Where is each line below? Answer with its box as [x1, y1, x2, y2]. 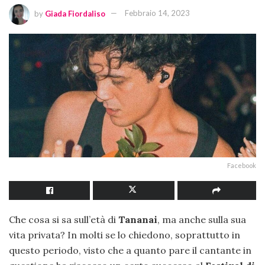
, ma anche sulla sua [157, 213, 246, 225]
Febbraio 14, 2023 [125, 8, 190, 18]
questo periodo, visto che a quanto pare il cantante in [9, 244, 251, 256]
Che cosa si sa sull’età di [9, 213, 116, 225]
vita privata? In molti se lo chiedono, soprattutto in [9, 228, 240, 241]
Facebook [227, 161, 256, 169]
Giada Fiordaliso [45, 8, 105, 18]
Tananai [116, 213, 157, 225]
